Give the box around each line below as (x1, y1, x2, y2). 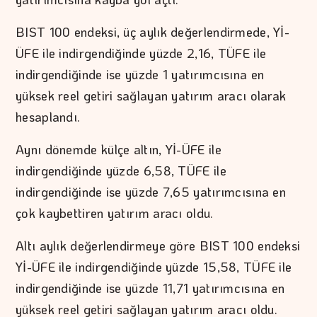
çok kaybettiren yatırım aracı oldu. (16, 204, 214, 222)
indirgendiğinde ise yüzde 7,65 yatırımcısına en (16, 183, 287, 201)
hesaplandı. (16, 108, 81, 126)
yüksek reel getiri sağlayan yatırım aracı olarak (16, 87, 287, 105)
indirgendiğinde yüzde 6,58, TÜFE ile (16, 162, 226, 180)
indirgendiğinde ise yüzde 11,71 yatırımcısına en (16, 279, 285, 297)
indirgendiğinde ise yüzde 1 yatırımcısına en (16, 66, 265, 83)
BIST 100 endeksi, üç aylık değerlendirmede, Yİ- (16, 23, 290, 41)
